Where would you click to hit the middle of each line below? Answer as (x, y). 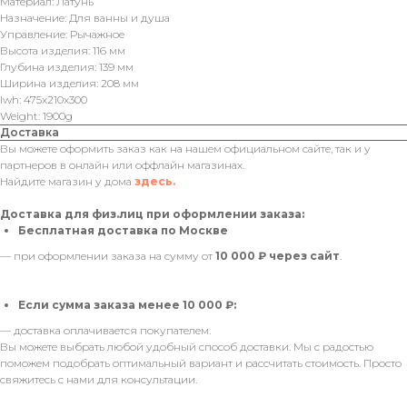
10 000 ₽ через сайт (278, 256)
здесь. (155, 182)
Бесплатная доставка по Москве (123, 231)
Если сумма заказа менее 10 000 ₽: (127, 305)
